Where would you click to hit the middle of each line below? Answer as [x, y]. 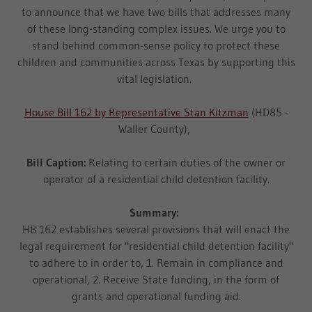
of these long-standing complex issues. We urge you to [156, 29]
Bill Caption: [56, 162]
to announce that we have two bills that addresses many [156, 12]
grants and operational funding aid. [156, 296]
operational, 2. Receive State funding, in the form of [156, 279]
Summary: [156, 212]
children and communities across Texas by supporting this [156, 62]
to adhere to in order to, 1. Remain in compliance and [156, 263]
